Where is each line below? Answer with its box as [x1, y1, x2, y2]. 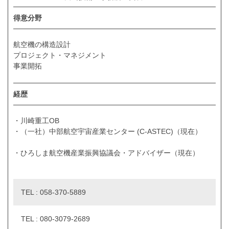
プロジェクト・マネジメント [13, 51, 106, 59]
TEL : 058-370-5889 [21, 188, 86, 197]
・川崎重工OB [13, 117, 195, 125]
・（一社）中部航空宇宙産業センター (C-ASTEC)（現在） [13, 127, 209, 136]
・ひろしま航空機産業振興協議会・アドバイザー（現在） [13, 149, 199, 157]
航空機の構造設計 [13, 40, 71, 49]
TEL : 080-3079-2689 [21, 215, 90, 223]
